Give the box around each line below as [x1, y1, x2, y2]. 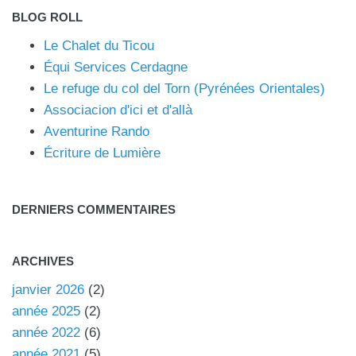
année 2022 [12, 325, 80, 341]
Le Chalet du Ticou [44, 38, 154, 54]
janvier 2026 [12, 282, 84, 298]
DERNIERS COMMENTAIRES [12, 203, 176, 217]
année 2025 [12, 304, 80, 319]
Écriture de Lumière [44, 145, 161, 161]
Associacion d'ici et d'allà [44, 103, 192, 118]
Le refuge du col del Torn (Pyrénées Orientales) [44, 81, 325, 97]
